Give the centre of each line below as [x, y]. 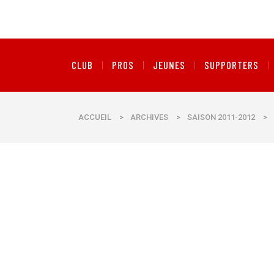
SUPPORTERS [232, 65]
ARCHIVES [149, 117]
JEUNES [169, 65]
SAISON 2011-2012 [221, 117]
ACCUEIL [95, 117]
